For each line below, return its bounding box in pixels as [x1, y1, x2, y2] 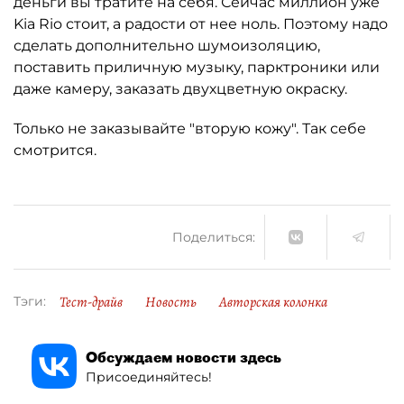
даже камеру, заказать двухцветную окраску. [14, 80, 347, 97]
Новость [145, 292, 197, 312]
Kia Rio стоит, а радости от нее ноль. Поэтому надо [14, 15, 388, 32]
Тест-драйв [60, 292, 123, 312]
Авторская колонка [219, 292, 327, 312]
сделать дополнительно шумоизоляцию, [14, 37, 320, 54]
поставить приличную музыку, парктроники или [14, 59, 380, 76]
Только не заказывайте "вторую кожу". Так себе [14, 120, 366, 137]
